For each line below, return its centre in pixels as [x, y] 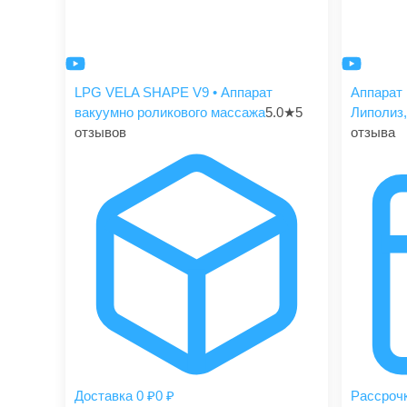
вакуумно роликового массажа [170, 112]
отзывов [100, 132]
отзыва [372, 132]
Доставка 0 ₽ [115, 396]
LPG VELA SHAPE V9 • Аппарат [174, 92]
